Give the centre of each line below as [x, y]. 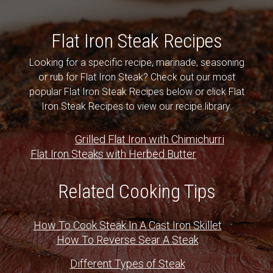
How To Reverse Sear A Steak [127, 239]
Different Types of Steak [127, 263]
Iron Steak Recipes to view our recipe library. [136, 106]
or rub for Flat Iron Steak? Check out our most [136, 77]
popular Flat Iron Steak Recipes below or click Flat [136, 91]
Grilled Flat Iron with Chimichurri [150, 139]
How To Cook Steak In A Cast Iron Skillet [127, 225]
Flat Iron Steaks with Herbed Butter [113, 154]
